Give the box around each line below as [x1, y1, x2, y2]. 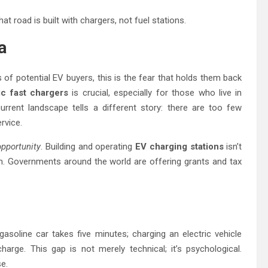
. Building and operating [41, 141, 136, 152]
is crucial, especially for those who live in [68, 87, 242, 98]
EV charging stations [135, 141, 224, 152]
